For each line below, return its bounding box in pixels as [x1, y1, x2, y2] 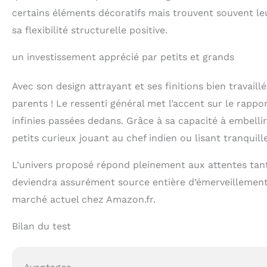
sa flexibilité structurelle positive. [12, 24, 167, 36]
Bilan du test [12, 221, 71, 232]
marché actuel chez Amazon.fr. [12, 194, 156, 206]
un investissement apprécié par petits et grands [12, 51, 234, 63]
